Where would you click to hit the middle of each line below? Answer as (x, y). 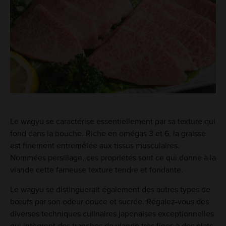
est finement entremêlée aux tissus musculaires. (95, 146)
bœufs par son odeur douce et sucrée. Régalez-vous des (109, 202)
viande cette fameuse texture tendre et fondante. (96, 170)
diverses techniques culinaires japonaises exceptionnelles (112, 214)
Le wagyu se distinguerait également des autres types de (110, 189)
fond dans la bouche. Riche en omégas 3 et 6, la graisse (108, 133)
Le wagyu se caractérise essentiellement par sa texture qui (112, 121)
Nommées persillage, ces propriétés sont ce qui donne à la (113, 158)
